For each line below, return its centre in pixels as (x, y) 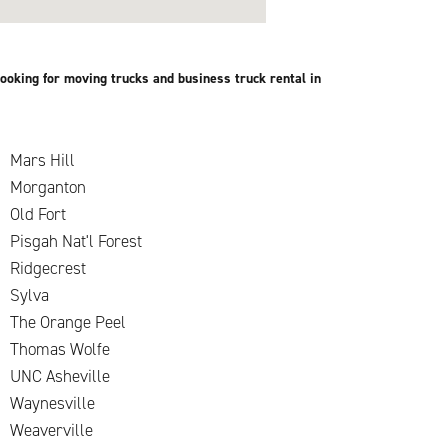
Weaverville (51, 430)
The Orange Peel (68, 322)
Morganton (48, 187)
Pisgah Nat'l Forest (76, 241)
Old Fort (38, 214)
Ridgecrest (48, 268)
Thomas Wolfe (60, 349)
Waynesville (52, 403)
